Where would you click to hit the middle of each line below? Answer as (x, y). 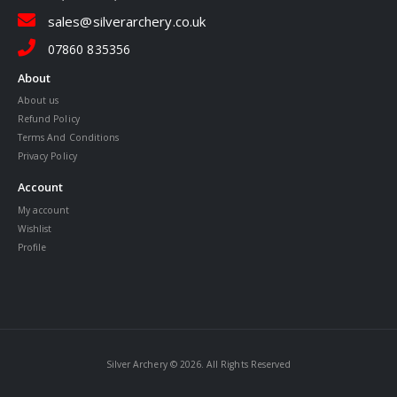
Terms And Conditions (69, 138)
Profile (32, 248)
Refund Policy (49, 119)
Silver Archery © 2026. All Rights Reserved (198, 365)
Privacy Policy (47, 156)
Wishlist (35, 229)
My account (44, 210)
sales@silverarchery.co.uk (127, 21)
